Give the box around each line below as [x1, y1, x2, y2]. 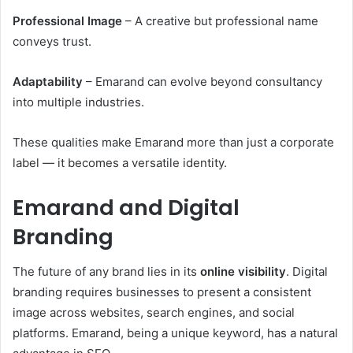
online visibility [200, 264, 286, 279]
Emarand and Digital [13, 192, 240, 222]
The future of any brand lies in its [13, 264, 200, 279]
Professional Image [13, 13, 122, 28]
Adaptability [13, 73, 83, 89]
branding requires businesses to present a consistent [13, 284, 311, 299]
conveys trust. [13, 33, 91, 49]
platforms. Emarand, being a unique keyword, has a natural [13, 325, 338, 340]
